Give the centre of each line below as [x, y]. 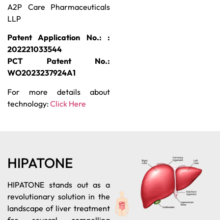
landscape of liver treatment [59, 208]
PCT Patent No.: [59, 61]
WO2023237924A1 [41, 73]
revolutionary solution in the [59, 197]
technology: [29, 103]
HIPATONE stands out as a [59, 185]
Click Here [68, 103]
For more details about [59, 92]
